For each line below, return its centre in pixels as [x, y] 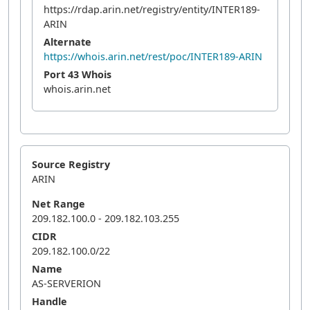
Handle [49, 301]
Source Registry [71, 164]
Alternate [67, 42]
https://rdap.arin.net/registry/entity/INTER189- [152, 9]
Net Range [58, 204]
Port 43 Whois [77, 74]
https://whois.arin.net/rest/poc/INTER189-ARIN [153, 56]
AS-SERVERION [66, 283]
